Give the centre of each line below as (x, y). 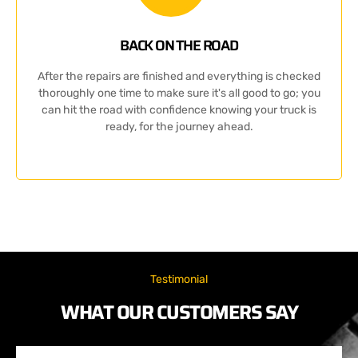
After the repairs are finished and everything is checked (179, 76)
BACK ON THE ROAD (179, 45)
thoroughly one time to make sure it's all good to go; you (179, 93)
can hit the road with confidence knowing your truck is (179, 109)
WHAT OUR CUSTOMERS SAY (179, 312)
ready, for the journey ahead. (179, 126)
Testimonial (179, 279)
